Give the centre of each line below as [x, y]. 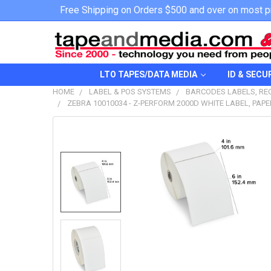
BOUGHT [73, 145]
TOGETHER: [80, 157]
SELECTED [95, 235]
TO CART [95, 244]
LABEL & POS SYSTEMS [130, 92]
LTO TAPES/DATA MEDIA [149, 74]
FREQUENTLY [83, 133]
